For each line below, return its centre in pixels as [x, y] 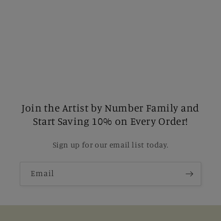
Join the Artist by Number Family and [110, 107]
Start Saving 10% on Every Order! [110, 121]
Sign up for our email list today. [110, 145]
